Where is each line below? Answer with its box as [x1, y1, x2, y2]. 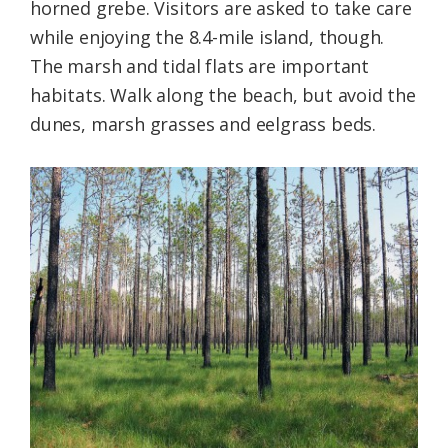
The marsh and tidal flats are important [30, 53, 369, 78]
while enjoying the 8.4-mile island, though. [30, 24, 385, 49]
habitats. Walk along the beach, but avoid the [30, 82, 416, 107]
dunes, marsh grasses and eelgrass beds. [30, 111, 376, 136]
